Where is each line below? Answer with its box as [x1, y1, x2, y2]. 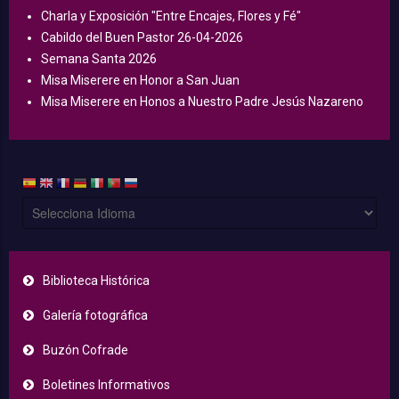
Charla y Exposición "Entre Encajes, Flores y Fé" [41, 9, 301, 24]
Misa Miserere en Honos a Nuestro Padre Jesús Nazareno [41, 94, 363, 110]
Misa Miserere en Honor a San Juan [41, 73, 240, 88]
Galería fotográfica [43, 308, 148, 323]
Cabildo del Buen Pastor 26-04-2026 [41, 30, 243, 45]
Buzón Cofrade [43, 343, 128, 358]
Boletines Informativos [43, 378, 170, 393]
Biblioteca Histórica [43, 273, 150, 289]
